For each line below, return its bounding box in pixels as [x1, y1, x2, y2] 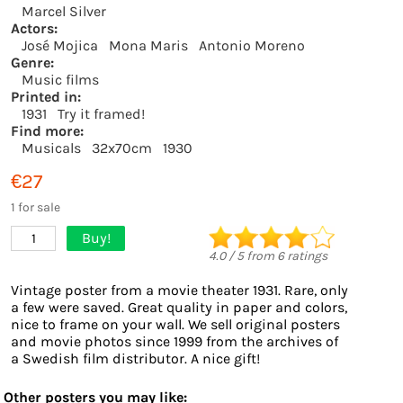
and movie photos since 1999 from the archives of [11, 333, 338, 350]
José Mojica [22, 37, 98, 54]
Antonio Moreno [199, 37, 305, 54]
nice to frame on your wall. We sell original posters [11, 316, 340, 333]
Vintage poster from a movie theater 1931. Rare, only [11, 282, 348, 299]
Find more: [11, 122, 84, 139]
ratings [284, 248, 327, 264]
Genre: [11, 54, 54, 71]
